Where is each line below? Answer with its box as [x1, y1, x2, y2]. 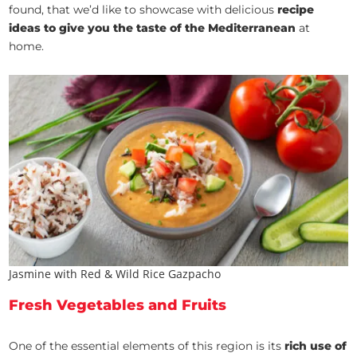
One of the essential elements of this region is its [9, 338, 285, 353]
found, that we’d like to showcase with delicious [9, 2, 275, 18]
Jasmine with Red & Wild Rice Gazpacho [9, 265, 222, 281]
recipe [274, 2, 315, 18]
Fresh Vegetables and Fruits [9, 296, 227, 314]
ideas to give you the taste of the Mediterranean [9, 21, 296, 36]
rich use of [284, 338, 347, 353]
